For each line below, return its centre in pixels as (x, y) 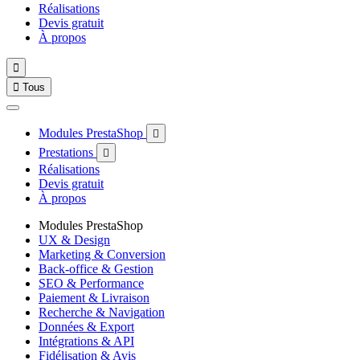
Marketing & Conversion (102, 254)
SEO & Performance (91, 283)
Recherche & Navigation (102, 312)
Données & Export (86, 327)
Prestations (67, 152)
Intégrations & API (86, 341)
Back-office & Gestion (96, 269)
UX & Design (74, 240)
